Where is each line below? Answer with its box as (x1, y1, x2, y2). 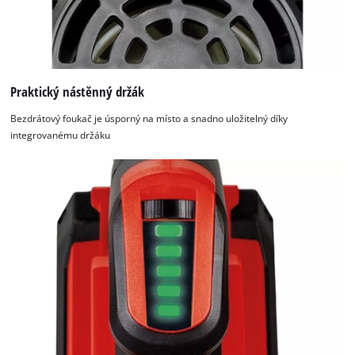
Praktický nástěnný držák (10, 82, 145, 101)
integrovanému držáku (10, 128, 111, 141)
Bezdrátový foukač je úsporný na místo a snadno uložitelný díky (10, 112, 288, 124)
